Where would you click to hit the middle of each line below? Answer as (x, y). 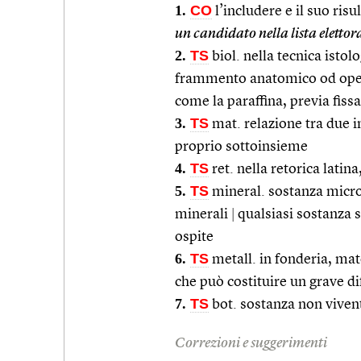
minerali (203, 214)
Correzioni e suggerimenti (251, 343)
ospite (194, 237)
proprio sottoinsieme (241, 146)
